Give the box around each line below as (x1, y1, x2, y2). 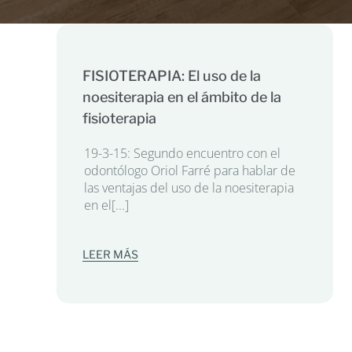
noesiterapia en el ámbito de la (82, 88, 281, 105)
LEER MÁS (82, 247, 138, 261)
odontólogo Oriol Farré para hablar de (83, 161, 295, 179)
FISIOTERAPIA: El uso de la (82, 67, 261, 84)
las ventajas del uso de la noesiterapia (83, 178, 294, 196)
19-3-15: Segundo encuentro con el (83, 144, 280, 162)
